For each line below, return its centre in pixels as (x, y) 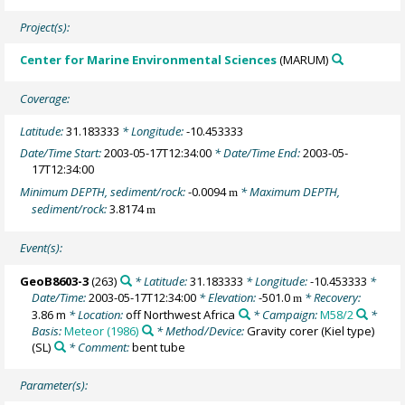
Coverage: (45, 98)
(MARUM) (303, 59)
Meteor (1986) (102, 330)
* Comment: (99, 347)
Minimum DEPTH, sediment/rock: (104, 191)
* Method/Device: (200, 330)
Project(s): (45, 27)
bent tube (158, 347)
